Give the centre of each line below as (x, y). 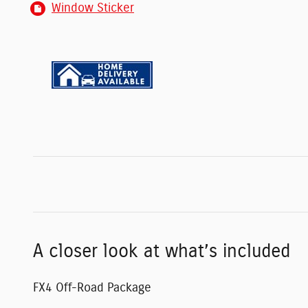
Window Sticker (93, 8)
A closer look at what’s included (162, 251)
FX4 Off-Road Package (92, 288)
